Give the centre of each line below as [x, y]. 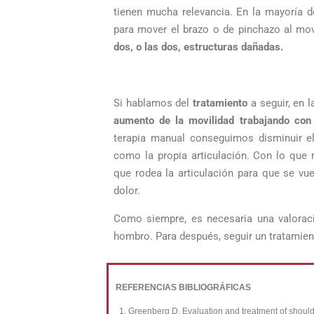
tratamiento [220, 103]
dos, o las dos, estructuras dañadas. [198, 47]
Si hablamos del [153, 103]
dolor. [127, 191]
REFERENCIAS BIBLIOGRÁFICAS [183, 287]
